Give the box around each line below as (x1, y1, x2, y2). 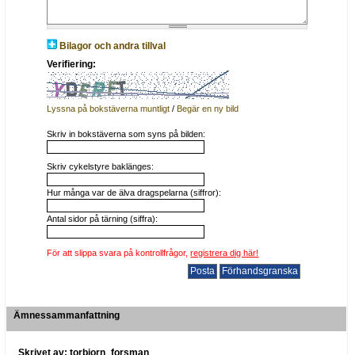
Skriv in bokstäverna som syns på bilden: (47, 128, 206, 139)
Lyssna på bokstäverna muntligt (47, 103, 170, 113)
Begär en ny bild (177, 103, 239, 113)
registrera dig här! (190, 248, 259, 258)
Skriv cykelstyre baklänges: (47, 161, 155, 171)
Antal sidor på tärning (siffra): (47, 213, 158, 223)
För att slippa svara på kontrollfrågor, (47, 248, 191, 258)
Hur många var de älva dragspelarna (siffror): (47, 187, 222, 197)
